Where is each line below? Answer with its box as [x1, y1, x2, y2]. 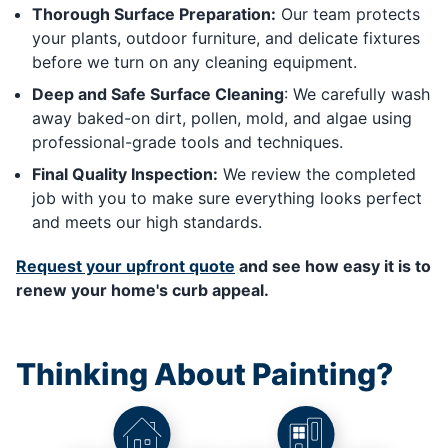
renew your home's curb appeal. [16, 280, 269, 301]
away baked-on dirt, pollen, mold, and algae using [32, 108, 412, 129]
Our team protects [276, 4, 420, 25]
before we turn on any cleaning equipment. [32, 52, 357, 73]
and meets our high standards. [32, 212, 262, 233]
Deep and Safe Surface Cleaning [32, 84, 284, 105]
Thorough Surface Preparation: [32, 4, 276, 25]
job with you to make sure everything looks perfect [32, 188, 422, 209]
